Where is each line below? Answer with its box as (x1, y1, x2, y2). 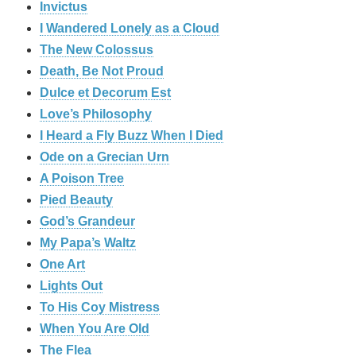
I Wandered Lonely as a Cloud (40, 21, 219, 36)
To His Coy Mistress (40, 300, 160, 315)
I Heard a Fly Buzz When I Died (40, 129, 223, 143)
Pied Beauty (40, 193, 113, 207)
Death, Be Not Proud (40, 64, 164, 79)
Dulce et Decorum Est (40, 86, 171, 100)
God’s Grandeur (40, 215, 135, 229)
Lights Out (40, 279, 103, 293)
